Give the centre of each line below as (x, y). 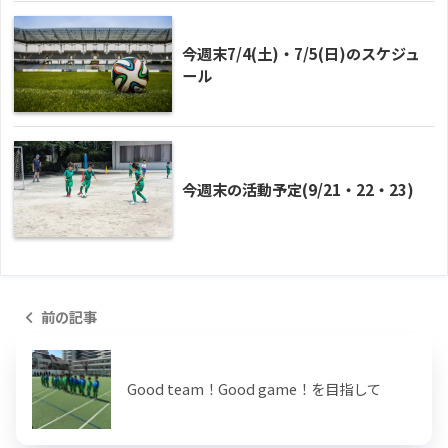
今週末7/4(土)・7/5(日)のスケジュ (301, 52)
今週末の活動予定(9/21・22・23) (298, 188)
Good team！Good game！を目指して (254, 388)
